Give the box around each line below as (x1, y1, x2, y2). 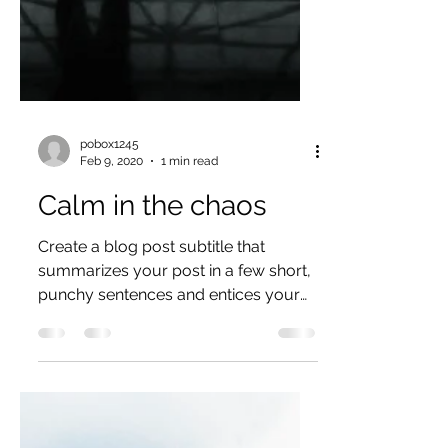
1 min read (161, 225, 218, 240)
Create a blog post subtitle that (38, 309, 265, 328)
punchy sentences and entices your (38, 357, 300, 376)
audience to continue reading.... (38, 381, 265, 400)
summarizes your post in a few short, (38, 333, 311, 352)
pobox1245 (80, 209, 139, 223)
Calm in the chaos (38, 261, 267, 294)
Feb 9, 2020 (80, 225, 143, 240)
